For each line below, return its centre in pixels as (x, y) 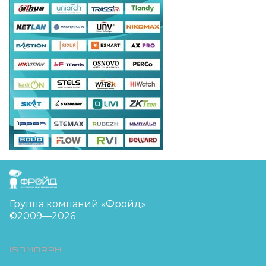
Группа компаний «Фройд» (78, 204)
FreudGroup (39, 174)
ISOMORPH (36, 250)
